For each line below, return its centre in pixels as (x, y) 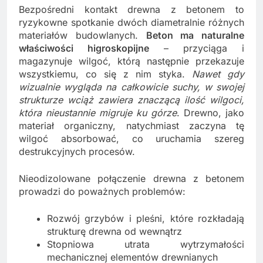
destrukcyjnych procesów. (77, 152)
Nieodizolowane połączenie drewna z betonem (131, 179)
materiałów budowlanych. (82, 36)
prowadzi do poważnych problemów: (102, 192)
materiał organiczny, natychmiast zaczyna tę (131, 126)
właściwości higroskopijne (84, 48)
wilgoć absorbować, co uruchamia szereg (131, 139)
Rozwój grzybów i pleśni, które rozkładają (146, 219)
